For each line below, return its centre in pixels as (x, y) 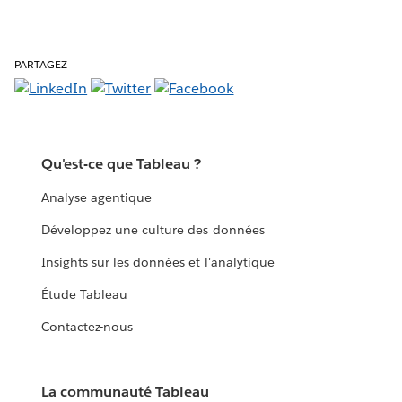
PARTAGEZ (41, 65)
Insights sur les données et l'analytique (158, 262)
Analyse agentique (97, 198)
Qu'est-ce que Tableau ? (122, 164)
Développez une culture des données (153, 230)
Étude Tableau (85, 295)
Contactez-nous (87, 327)
